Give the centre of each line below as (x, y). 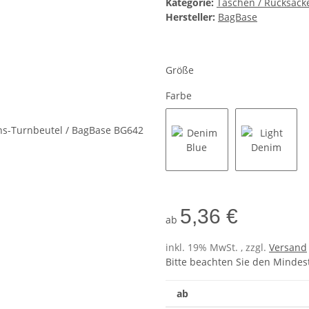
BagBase (238, 17)
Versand (288, 247)
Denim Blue (223, 177)
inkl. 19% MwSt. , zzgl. (217, 247)
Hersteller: (190, 17)
